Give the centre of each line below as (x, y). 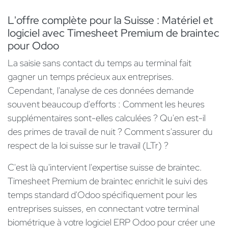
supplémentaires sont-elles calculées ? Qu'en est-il (107, 118)
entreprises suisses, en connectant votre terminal (103, 209)
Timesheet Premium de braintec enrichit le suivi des (108, 181)
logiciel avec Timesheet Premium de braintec (113, 33)
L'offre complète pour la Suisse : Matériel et (110, 20)
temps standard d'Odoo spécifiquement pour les (102, 195)
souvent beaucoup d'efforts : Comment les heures (106, 104)
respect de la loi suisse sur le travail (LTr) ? (88, 146)
